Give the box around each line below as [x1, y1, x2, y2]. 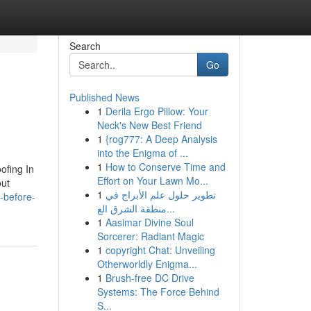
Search [69, 39, 101, 53]
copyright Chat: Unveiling [105, 243, 215, 257]
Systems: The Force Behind [96, 285, 219, 299]
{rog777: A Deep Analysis [105, 132, 217, 146]
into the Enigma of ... [96, 146, 188, 160]
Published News [69, 90, 140, 104]
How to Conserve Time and [105, 160, 226, 174]
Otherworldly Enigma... [96, 257, 197, 271]
